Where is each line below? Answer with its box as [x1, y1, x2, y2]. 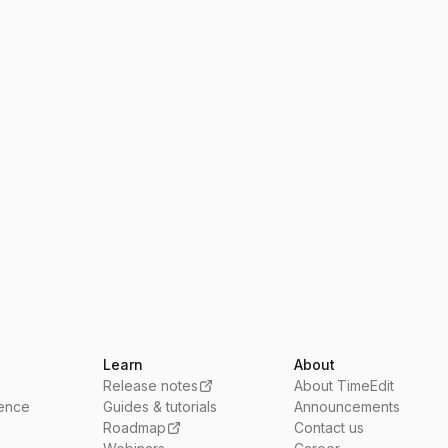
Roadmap [103, 419, 167, 437]
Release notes [103, 377, 199, 395]
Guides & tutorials [103, 398, 218, 416]
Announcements [294, 398, 401, 416]
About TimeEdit [294, 377, 395, 395]
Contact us [294, 419, 365, 437]
